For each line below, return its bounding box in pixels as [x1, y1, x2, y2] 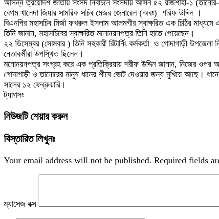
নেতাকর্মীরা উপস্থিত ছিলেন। [4, 49, 84, 59]
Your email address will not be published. [4, 155, 152, 166]
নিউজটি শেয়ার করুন [4, 110, 67, 123]
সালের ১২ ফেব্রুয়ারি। [4, 80, 66, 89]
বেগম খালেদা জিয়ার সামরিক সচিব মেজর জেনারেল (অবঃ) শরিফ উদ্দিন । [4, 8, 202, 18]
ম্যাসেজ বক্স [4, 199, 39, 209]
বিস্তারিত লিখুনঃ [4, 133, 55, 145]
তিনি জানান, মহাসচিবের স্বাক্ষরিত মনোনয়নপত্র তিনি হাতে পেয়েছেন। [4, 28, 195, 38]
